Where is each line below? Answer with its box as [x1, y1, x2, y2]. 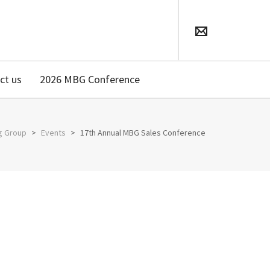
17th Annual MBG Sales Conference [80, 127, 206, 138]
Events [41, 127, 66, 138]
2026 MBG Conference [40, 72, 140, 86]
